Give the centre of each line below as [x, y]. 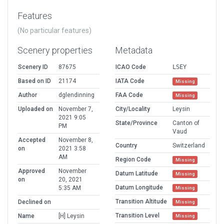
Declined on [34, 202]
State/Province [136, 123]
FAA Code [129, 95]
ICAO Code [131, 67]
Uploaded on [35, 109]
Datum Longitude [139, 188]
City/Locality [133, 109]
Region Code [133, 160]
